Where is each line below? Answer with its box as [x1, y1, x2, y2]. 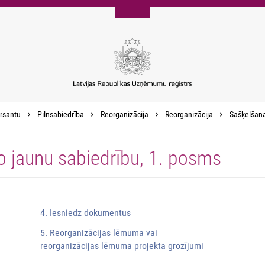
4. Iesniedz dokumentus [40, 207, 131, 219]
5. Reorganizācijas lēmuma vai [40, 227, 157, 239]
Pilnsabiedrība [37, 109, 84, 120]
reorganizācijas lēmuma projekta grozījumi [40, 240, 203, 252]
